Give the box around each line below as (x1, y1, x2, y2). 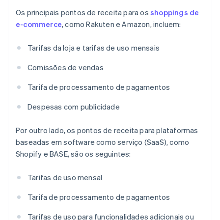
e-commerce (16, 19, 62, 29)
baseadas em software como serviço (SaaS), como (16, 137, 190, 147)
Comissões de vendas (27, 62, 104, 73)
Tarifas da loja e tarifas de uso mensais (27, 43, 160, 53)
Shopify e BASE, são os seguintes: (16, 149, 131, 159)
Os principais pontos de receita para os (16, 7, 150, 18)
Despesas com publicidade (27, 102, 120, 112)
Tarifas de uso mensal (27, 172, 103, 183)
